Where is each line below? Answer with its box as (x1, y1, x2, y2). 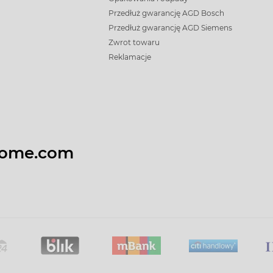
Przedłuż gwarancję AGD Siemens (108, 23, 233, 32)
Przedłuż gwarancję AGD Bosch (108, 9, 225, 18)
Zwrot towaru (108, 38, 160, 47)
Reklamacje (108, 52, 152, 62)
